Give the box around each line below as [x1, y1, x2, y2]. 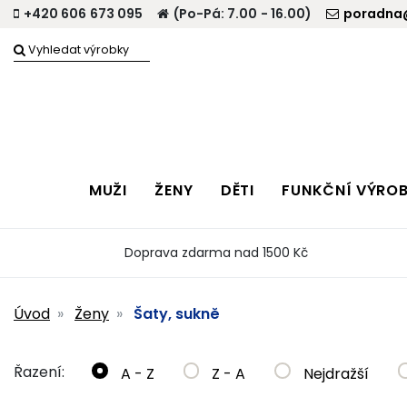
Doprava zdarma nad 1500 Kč [124, 243, 308, 262]
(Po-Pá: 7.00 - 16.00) [173, 5, 312, 23]
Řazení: [14, 361, 65, 382]
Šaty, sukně [134, 303, 220, 324]
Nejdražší [299, 362, 369, 384]
